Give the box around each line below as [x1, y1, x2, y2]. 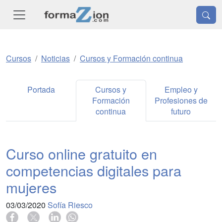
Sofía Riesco [48, 199, 93, 211]
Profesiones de [154, 95, 208, 107]
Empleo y [164, 84, 198, 96]
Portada [27, 84, 55, 96]
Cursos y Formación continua [80, 53, 183, 64]
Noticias [41, 53, 70, 64]
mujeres [6, 177, 56, 198]
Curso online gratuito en [6, 143, 157, 164]
